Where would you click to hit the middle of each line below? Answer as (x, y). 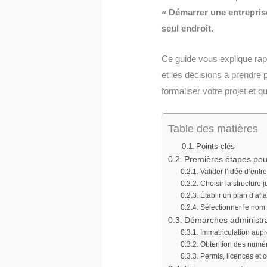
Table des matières (213, 129)
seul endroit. (188, 29)
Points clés (216, 147)
